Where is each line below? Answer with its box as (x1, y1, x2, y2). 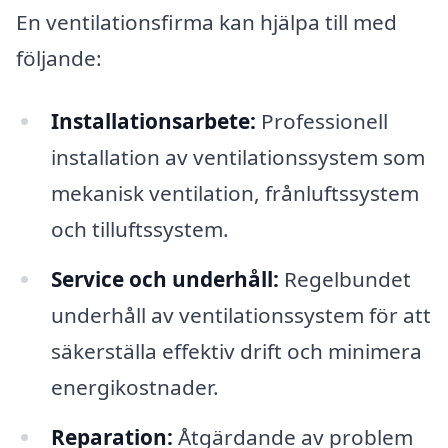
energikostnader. (50, 373, 219, 402)
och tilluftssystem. (50, 215, 229, 244)
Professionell (255, 107, 388, 136)
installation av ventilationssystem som (50, 143, 425, 172)
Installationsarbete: (50, 107, 256, 136)
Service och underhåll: (50, 265, 279, 294)
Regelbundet (278, 265, 411, 294)
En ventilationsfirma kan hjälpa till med (16, 7, 397, 36)
